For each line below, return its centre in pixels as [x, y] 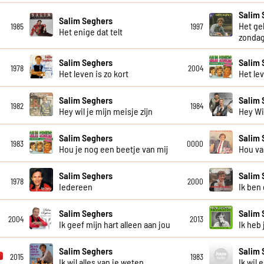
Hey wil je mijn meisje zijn [105, 111]
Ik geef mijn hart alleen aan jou [114, 224]
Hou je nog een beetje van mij [113, 148]
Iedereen [75, 186]
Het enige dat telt [90, 31]
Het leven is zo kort [93, 73]
